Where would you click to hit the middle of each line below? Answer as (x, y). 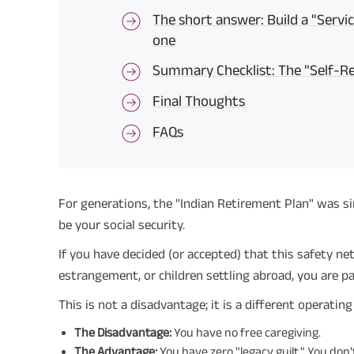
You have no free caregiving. (246, 332)
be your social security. (122, 224)
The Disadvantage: (123, 332)
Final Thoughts (199, 101)
